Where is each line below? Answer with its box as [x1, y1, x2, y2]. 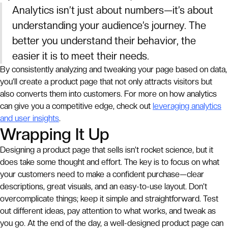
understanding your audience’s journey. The [12, 19, 206, 32]
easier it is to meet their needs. [12, 50, 149, 62]
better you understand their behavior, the [12, 35, 196, 47]
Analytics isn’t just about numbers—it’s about [12, 4, 213, 16]
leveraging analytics [153, 101, 221, 111]
